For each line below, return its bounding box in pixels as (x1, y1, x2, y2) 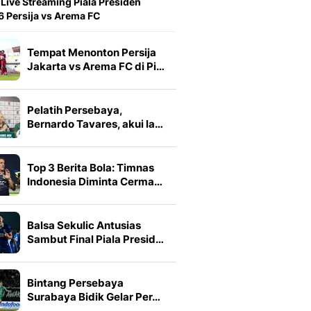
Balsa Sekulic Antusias (27, 219, 141, 233)
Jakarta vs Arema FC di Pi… (27, 60, 165, 74)
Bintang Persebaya (27, 276, 124, 290)
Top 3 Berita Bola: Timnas (27, 161, 154, 175)
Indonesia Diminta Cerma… (27, 175, 162, 189)
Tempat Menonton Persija (27, 46, 156, 60)
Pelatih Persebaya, (27, 103, 122, 117)
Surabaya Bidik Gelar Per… (27, 290, 160, 304)
